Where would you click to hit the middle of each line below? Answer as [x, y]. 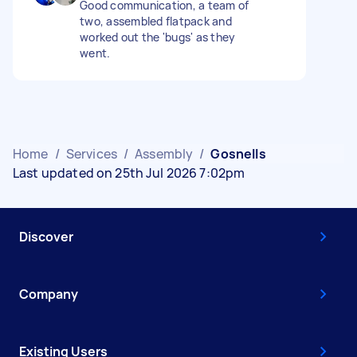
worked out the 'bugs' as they [158, 37]
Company [49, 294]
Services [91, 153]
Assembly [164, 153]
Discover [46, 236]
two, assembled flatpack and [156, 21]
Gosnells [238, 153]
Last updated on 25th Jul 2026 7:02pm [129, 173]
